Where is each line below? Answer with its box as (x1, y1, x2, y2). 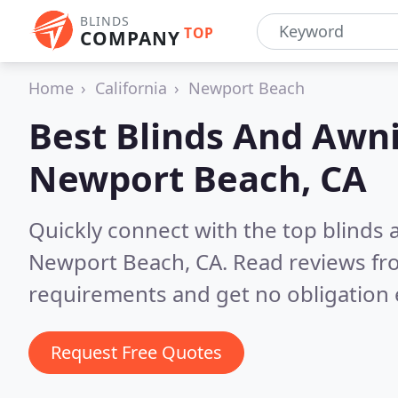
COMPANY (80, 26, 180, 51)
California (95, 77, 167, 99)
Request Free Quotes (51, 340, 222, 364)
